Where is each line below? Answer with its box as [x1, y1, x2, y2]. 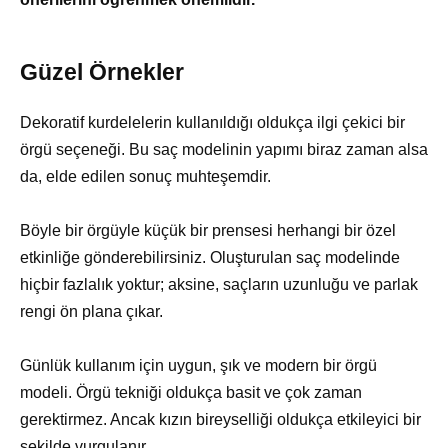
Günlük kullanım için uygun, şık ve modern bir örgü [20, 357, 377, 375]
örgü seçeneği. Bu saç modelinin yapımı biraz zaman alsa [20, 140, 428, 158]
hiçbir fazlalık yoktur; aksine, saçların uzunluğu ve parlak [20, 275, 418, 293]
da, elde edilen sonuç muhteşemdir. [20, 167, 271, 185]
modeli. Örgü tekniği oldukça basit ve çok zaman [20, 384, 362, 402]
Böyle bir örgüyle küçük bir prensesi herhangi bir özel [20, 221, 396, 239]
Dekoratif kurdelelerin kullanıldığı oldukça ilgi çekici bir [20, 113, 405, 131]
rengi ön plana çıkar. [20, 302, 163, 320]
